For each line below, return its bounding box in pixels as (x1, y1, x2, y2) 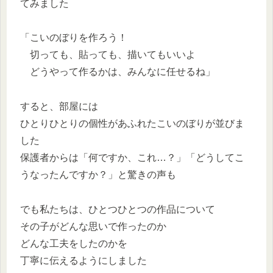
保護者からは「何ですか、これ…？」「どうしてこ (20, 152, 244, 163)
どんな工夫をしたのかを (20, 238, 127, 249)
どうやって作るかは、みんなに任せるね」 (20, 66, 215, 77)
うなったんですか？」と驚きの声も (20, 169, 176, 180)
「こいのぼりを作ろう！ (20, 32, 127, 43)
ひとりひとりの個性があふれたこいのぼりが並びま (20, 118, 244, 129)
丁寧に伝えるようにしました (20, 255, 147, 266)
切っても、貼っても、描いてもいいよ (20, 49, 196, 60)
